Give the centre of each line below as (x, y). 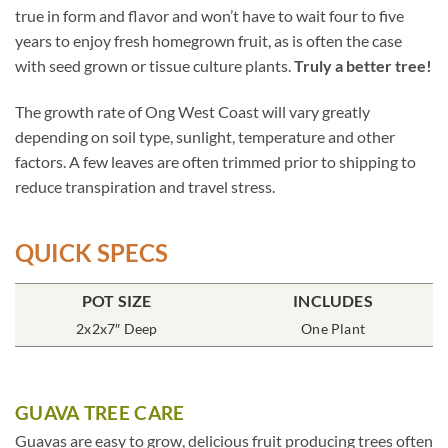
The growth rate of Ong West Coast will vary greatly (192, 111)
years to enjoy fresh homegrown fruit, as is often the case (208, 40)
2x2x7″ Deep (117, 329)
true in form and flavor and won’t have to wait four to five (209, 15)
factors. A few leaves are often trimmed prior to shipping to (215, 161)
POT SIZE (117, 301)
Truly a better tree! (363, 65)
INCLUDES (333, 301)
